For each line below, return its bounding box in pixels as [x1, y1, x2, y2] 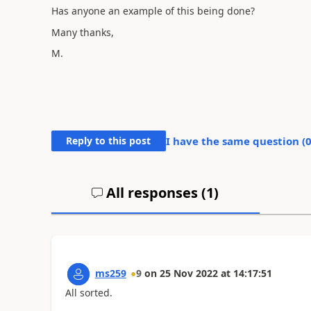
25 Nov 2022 [159, 267, 218, 280]
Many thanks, [51, 25, 114, 39]
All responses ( [103, 183, 207, 202]
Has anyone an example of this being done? [51, 4, 255, 17]
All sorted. [65, 286, 112, 299]
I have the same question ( [165, 134, 305, 148]
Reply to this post [66, 134, 151, 147]
